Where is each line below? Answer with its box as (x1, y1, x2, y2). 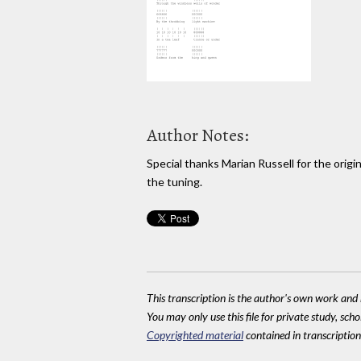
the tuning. (147, 174, 202, 189)
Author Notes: (147, 122, 249, 147)
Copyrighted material (147, 327, 243, 342)
